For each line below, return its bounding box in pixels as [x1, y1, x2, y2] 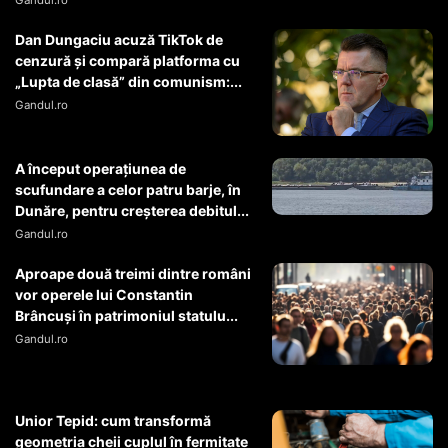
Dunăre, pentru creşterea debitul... [15, 202, 249, 220]
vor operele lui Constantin [15, 286, 193, 304]
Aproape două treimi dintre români [15, 265, 251, 283]
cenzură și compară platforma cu [15, 52, 240, 70]
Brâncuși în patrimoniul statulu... [15, 307, 238, 325]
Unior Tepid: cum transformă [15, 412, 211, 430]
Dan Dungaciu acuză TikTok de [15, 31, 223, 49]
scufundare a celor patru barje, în [15, 181, 241, 199]
